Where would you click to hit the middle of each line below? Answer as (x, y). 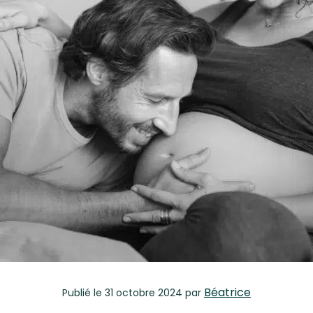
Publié (78, 293)
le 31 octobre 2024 (138, 293)
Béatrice (227, 293)
